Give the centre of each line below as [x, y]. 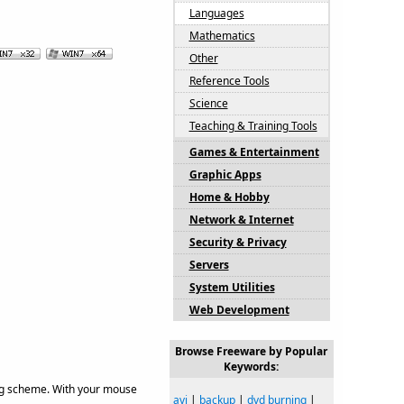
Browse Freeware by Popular [251, 351]
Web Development [239, 310]
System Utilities [232, 287]
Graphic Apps [225, 174]
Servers [209, 265]
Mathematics [222, 36]
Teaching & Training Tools [253, 126]
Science [208, 103]
